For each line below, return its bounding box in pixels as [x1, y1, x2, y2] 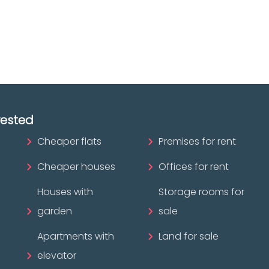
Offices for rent [158, 159, 229, 174]
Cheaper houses [37, 159, 116, 174]
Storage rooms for [158, 184, 244, 199]
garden [37, 204, 73, 218]
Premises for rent [158, 134, 236, 148]
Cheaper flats [37, 134, 102, 148]
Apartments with [37, 229, 115, 243]
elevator [37, 248, 77, 262]
